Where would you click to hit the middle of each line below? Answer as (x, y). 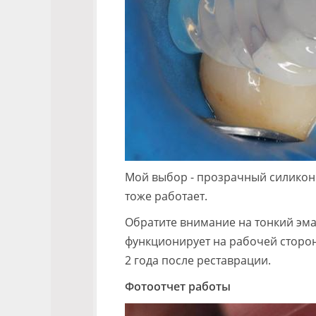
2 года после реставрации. (198, 260)
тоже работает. (166, 196)
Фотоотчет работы (178, 286)
